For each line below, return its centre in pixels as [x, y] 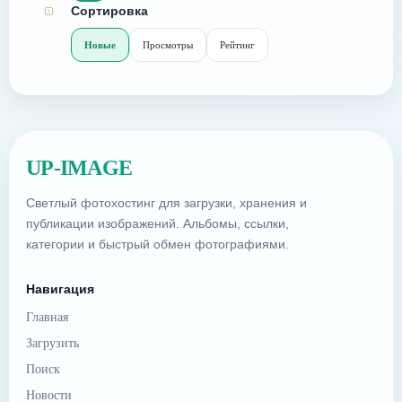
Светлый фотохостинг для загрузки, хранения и [166, 202]
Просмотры [168, 44]
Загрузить [52, 343]
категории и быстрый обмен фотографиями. [157, 244]
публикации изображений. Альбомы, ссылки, [157, 223]
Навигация [60, 288]
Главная [47, 317]
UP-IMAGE [79, 167]
